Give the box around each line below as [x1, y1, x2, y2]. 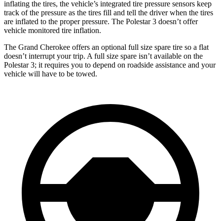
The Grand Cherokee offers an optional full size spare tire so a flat [4, 42, 209, 51]
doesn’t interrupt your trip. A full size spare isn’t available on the [4, 51, 203, 60]
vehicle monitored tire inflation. [4, 26, 101, 35]
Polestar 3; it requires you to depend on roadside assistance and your [4, 60, 216, 69]
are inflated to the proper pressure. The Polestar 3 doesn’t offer [4, 17, 198, 26]
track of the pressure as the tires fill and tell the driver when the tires [4, 8, 213, 17]
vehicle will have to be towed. [4, 69, 97, 78]
